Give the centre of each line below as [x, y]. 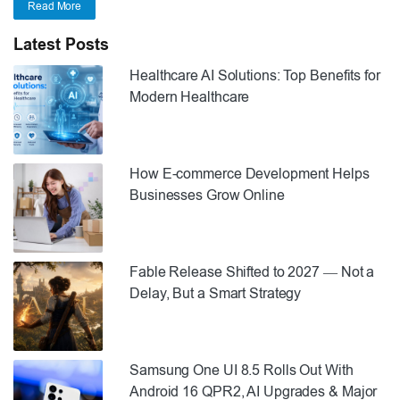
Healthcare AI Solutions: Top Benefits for [255, 75]
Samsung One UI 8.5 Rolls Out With [242, 370]
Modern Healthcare [190, 96]
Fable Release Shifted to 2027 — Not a [252, 271]
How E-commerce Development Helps [250, 173]
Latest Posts [61, 44]
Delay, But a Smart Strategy [216, 293]
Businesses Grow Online [207, 195]
